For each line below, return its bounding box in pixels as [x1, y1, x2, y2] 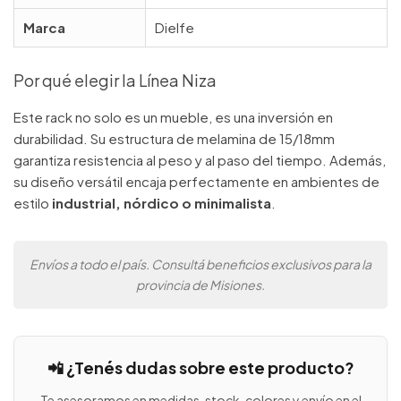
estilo [13, 194, 52, 212]
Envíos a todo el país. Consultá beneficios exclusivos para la [30, 256, 371, 273]
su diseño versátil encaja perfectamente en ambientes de [13, 173, 380, 191]
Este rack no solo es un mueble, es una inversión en [13, 108, 333, 126]
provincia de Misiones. [136, 277, 265, 294]
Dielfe [155, 19, 194, 37]
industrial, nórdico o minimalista [52, 194, 271, 212]
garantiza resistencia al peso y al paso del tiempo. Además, [13, 151, 386, 169]
